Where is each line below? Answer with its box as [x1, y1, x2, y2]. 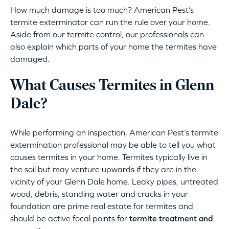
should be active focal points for [10, 214, 129, 223]
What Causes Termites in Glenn [10, 78, 214, 95]
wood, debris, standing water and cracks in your [10, 189, 188, 199]
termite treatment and [129, 214, 213, 223]
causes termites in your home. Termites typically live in [10, 152, 208, 162]
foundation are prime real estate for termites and [10, 201, 193, 211]
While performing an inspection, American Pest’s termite [10, 128, 218, 138]
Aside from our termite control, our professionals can [10, 30, 204, 39]
